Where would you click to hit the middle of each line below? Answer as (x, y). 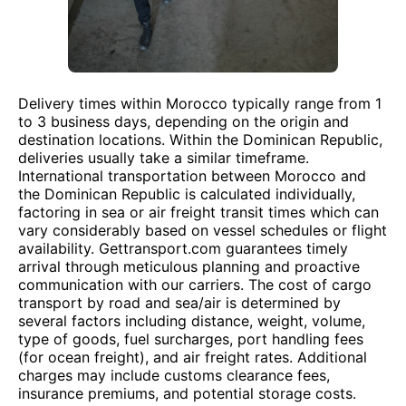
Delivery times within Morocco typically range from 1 (200, 103)
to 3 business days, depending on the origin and (184, 121)
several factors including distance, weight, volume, (192, 321)
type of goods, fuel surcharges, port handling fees (191, 339)
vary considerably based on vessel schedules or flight (203, 230)
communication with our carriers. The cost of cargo (195, 285)
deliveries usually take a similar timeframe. (164, 158)
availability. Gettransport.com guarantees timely (183, 248)
